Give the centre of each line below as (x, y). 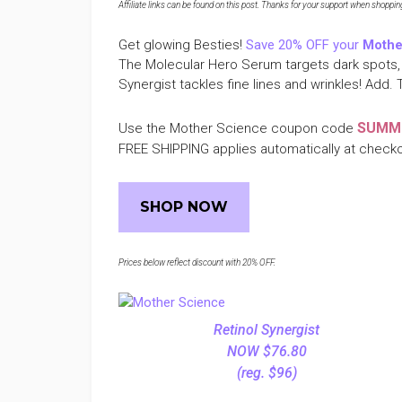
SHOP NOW (184, 207)
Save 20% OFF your (304, 45)
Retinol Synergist (267, 330)
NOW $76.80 (267, 351)
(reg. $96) (267, 373)
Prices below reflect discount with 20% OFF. (197, 262)
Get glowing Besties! (182, 45)
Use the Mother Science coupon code (238, 128)
